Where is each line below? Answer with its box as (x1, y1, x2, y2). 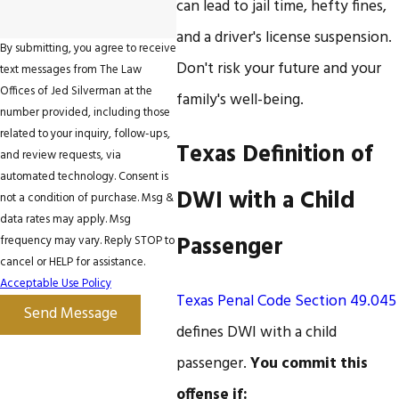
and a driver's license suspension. (176, 25, 393, 51)
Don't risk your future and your (176, 56, 382, 82)
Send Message (23, 302, 118, 328)
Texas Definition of (176, 136, 374, 175)
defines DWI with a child (176, 320, 338, 346)
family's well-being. (176, 87, 305, 113)
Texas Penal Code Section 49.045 (176, 289, 397, 314)
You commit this (250, 351, 369, 377)
